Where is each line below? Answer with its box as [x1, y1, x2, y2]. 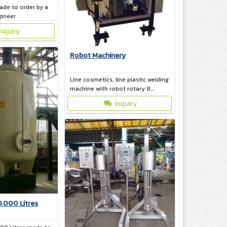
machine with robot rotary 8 [70, 84, 150, 93]
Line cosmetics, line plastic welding [70, 74, 169, 84]
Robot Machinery [70, 50, 126, 61]
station [70, 93, 91, 102]
